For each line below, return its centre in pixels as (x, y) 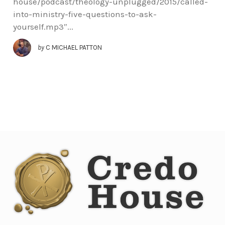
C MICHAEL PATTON (74, 47)
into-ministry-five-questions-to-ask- (85, 14)
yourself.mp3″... (43, 26)
